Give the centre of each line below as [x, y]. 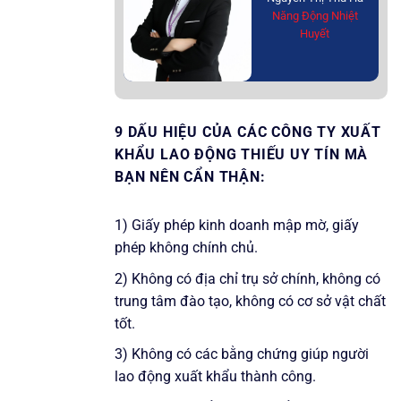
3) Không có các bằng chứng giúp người [242, 354]
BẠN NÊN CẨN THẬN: [190, 176]
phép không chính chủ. [186, 248]
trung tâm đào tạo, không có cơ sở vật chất [250, 301]
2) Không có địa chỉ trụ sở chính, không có [247, 278]
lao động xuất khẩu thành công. [215, 377]
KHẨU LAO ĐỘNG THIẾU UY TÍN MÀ [242, 154]
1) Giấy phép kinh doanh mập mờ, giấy [237, 226]
